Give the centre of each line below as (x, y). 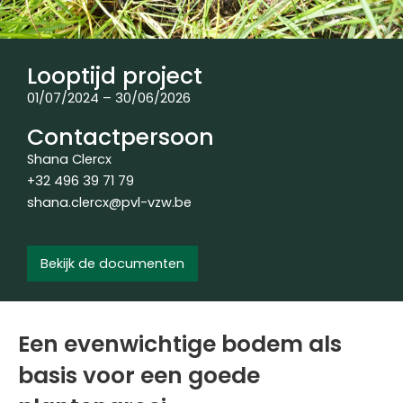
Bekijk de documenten (112, 264)
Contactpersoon (121, 138)
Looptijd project (115, 76)
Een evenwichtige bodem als (180, 345)
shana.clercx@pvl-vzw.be (109, 203)
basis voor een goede (139, 376)
